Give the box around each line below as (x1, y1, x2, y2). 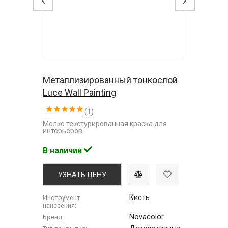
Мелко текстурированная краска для (43, 119, 167, 128)
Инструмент (43, 193, 81, 202)
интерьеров (43, 126, 83, 135)
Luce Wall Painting (43, 87, 117, 98)
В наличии (43, 145, 84, 155)
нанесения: (43, 201, 77, 209)
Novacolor (129, 212, 164, 221)
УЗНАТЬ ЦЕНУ (58, 170, 107, 179)
